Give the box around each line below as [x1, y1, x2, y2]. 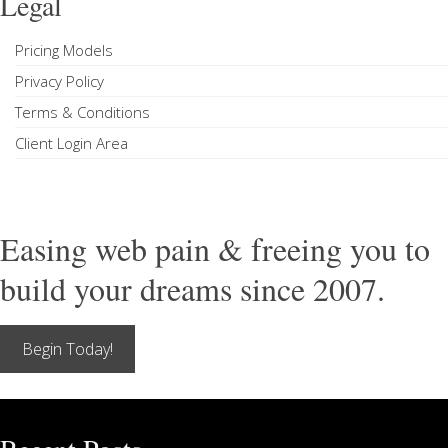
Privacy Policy [15, 71, 104, 91]
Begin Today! [22, 338, 113, 360]
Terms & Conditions [15, 102, 150, 122]
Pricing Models [15, 40, 113, 60]
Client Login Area [15, 133, 128, 153]
